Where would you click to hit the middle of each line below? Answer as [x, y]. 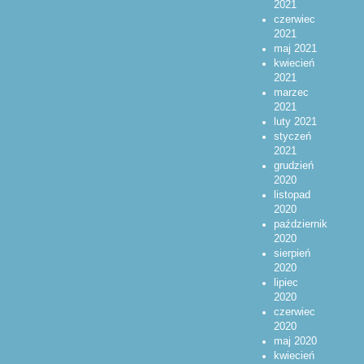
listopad [292, 195]
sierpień [292, 254]
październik [300, 225]
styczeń [292, 137]
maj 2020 [295, 342]
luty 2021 [295, 122]
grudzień [293, 166]
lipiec [286, 283]
